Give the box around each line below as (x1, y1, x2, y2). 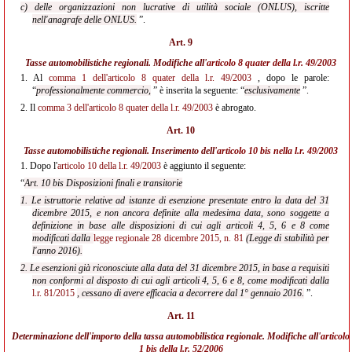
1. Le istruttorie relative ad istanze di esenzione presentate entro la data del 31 (20, 195, 329, 206)
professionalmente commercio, (36, 85, 151, 96)
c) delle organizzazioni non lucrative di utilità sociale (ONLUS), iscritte (20, 2, 329, 13)
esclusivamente (244, 85, 300, 96)
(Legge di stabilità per (246, 233, 330, 244)
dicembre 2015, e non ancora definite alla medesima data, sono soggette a (32, 207, 329, 218)
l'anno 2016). (32, 245, 82, 256)
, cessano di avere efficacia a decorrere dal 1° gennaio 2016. (77, 288, 304, 299)
